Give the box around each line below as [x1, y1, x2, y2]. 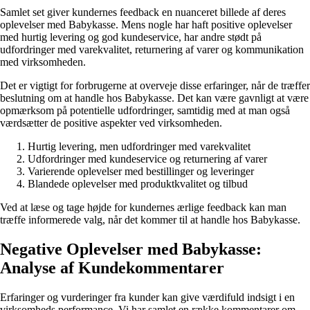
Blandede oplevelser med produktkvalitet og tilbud [28, 177, 248, 190]
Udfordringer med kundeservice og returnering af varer [28, 152, 267, 165]
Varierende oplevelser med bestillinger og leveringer [28, 165, 254, 177]
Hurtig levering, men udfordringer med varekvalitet [28, 140, 250, 152]
